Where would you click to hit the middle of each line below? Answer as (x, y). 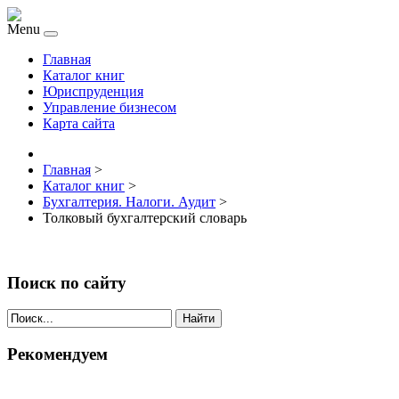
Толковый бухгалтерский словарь (145, 218)
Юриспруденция (93, 91)
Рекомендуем (57, 354)
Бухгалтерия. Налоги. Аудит (129, 202)
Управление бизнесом (110, 107)
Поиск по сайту (67, 282)
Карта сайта (79, 123)
